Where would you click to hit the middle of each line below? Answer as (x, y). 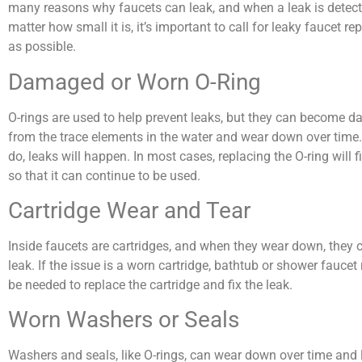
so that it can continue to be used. (106, 175)
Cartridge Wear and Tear (129, 211)
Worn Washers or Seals (124, 320)
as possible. (44, 47)
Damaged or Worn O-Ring (135, 82)
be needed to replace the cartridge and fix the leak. (152, 285)
